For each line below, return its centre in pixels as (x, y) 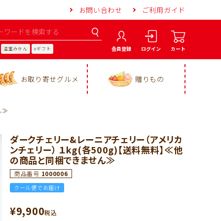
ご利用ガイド (164, 10)
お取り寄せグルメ (50, 79)
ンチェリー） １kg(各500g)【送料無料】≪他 (96, 149)
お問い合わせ (100, 10)
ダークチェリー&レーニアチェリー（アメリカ (96, 139)
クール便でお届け (37, 187)
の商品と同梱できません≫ (63, 160)
